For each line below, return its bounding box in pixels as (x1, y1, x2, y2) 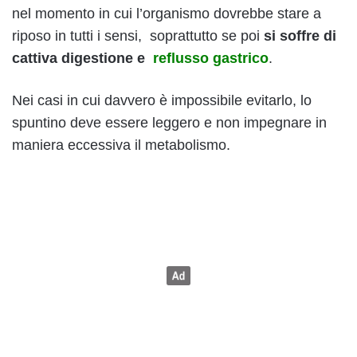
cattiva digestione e (12, 50, 153, 67)
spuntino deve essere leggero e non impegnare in (12, 115, 327, 131)
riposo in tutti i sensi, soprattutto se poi (12, 28, 264, 45)
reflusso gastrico (153, 50, 269, 67)
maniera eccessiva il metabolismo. (12, 137, 230, 154)
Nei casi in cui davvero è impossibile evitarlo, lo (12, 92, 312, 109)
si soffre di (264, 28, 336, 45)
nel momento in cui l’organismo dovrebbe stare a (12, 6, 321, 22)
